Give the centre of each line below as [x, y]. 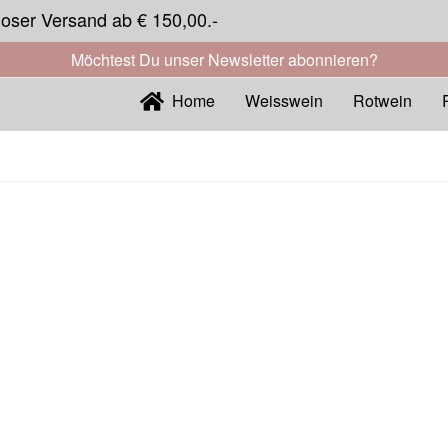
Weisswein [284, 100]
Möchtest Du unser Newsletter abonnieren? [224, 59]
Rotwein [382, 100]
